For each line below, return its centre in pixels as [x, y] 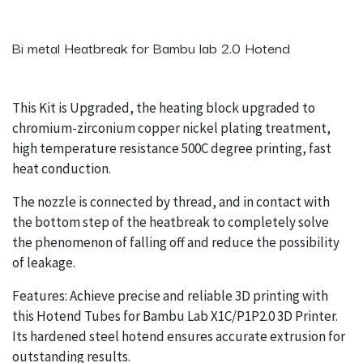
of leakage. [44, 263]
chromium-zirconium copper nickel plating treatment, [171, 128]
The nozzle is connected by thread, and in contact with [171, 202]
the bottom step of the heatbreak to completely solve [171, 222]
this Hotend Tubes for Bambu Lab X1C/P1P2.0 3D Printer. [175, 316]
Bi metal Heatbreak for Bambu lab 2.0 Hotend [151, 48]
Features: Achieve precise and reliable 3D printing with [170, 296]
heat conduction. [62, 169]
